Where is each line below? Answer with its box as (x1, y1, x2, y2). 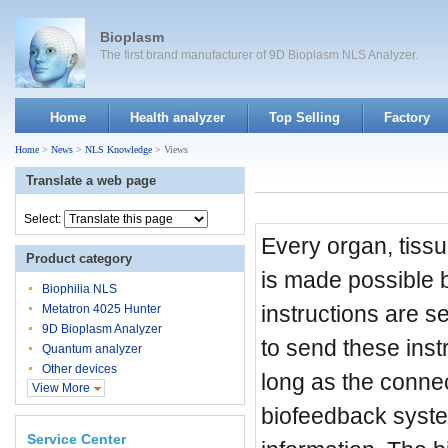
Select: (24, 212, 64, 226)
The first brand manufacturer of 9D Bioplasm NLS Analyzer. (100, 48, 418, 62)
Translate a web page (26, 173, 156, 188)
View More (32, 381, 90, 395)
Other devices (42, 362, 117, 376)
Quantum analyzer (42, 342, 142, 356)
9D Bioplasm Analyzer (42, 322, 162, 336)
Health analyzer (130, 110, 225, 125)
